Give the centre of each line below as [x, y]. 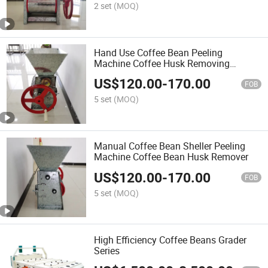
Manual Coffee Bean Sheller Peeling [170, 146]
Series [107, 250]
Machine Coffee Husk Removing [162, 63]
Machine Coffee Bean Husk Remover [171, 157]
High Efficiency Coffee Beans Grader [170, 240]
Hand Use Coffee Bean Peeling [159, 52]
